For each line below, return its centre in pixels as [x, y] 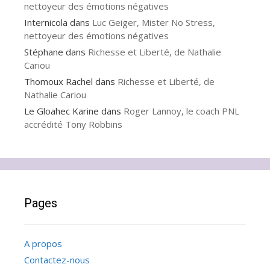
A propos [43, 244]
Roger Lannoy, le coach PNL [181, 111]
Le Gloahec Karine [61, 111]
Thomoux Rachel [58, 82]
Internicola [46, 23]
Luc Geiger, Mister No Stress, [154, 23]
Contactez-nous [57, 260]
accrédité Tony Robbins [73, 124]
